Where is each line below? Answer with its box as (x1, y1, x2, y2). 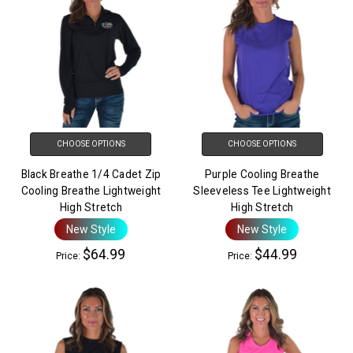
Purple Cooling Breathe (204, 168, 320, 181)
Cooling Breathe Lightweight (20, 184, 162, 198)
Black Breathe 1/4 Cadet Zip (20, 168, 162, 181)
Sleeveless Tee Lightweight (193, 184, 331, 198)
